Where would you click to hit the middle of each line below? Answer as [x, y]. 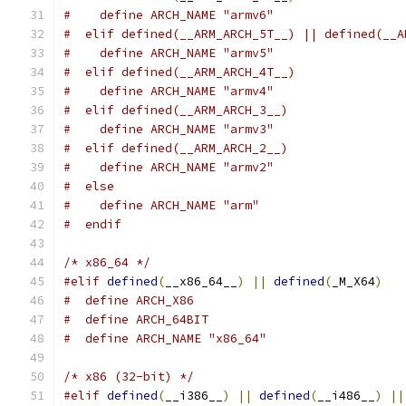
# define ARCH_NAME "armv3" [169, 129]
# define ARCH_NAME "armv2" [169, 167]
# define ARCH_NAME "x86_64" [165, 338]
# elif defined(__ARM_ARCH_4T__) [179, 72]
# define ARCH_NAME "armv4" [169, 91]
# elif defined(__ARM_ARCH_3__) [176, 110]
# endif [92, 224]
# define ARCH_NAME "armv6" [169, 15]
